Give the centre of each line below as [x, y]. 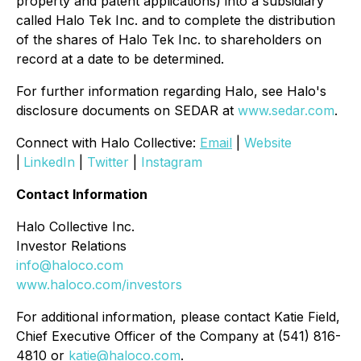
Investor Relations [71, 246]
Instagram [172, 162]
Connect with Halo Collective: [108, 143]
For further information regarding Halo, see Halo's [171, 91]
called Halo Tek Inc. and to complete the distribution [176, 20]
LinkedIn [49, 162]
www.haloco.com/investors [99, 284]
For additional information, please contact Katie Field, [178, 317]
